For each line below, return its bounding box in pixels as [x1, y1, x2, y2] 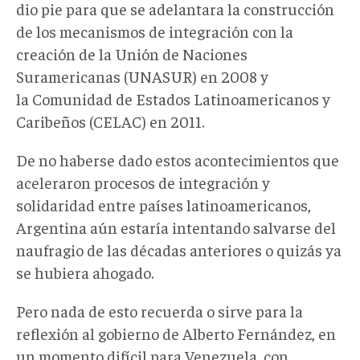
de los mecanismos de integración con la [16, 20, 293, 41]
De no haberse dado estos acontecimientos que [16, 149, 339, 170]
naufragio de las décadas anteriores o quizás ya [16, 239, 342, 260]
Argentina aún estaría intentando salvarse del [16, 216, 336, 237]
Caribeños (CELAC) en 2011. [16, 110, 204, 131]
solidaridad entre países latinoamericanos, [16, 194, 311, 215]
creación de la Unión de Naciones [16, 43, 247, 63]
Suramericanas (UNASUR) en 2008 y [16, 65, 268, 86]
